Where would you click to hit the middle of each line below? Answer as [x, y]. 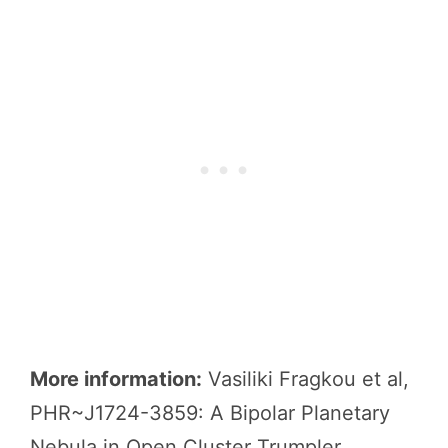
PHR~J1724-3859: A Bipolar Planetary [210, 412]
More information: [116, 378]
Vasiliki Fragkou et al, [305, 378]
